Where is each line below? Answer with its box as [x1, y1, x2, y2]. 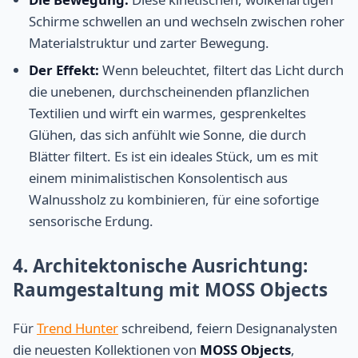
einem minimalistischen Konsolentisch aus [29, 169, 288, 188]
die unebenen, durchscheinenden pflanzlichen [29, 82, 309, 101]
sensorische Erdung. [29, 212, 153, 231]
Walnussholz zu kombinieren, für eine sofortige [29, 190, 319, 209]
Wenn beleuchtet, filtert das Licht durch [99, 61, 344, 80]
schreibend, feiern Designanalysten [118, 318, 337, 337]
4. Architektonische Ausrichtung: [13, 253, 308, 279]
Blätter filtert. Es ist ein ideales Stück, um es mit [29, 147, 318, 166]
